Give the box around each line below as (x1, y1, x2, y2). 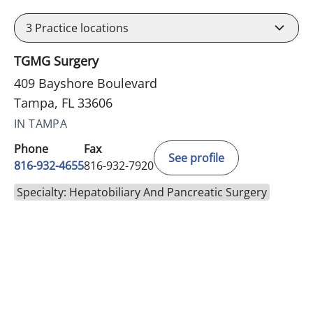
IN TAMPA (14, 116, 68, 131)
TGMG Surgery (14, 52, 99, 69)
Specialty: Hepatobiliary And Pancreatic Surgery (17, 184, 267, 200)
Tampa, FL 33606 (14, 94, 112, 111)
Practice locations (32, 20, 129, 36)
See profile (168, 150, 224, 166)
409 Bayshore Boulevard (14, 75, 157, 92)
